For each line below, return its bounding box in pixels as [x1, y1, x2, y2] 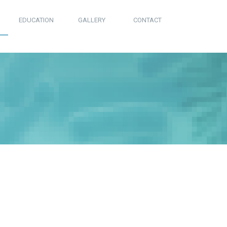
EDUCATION [18, 16, 54, 24]
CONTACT [133, 16, 162, 24]
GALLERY [78, 16, 105, 24]
